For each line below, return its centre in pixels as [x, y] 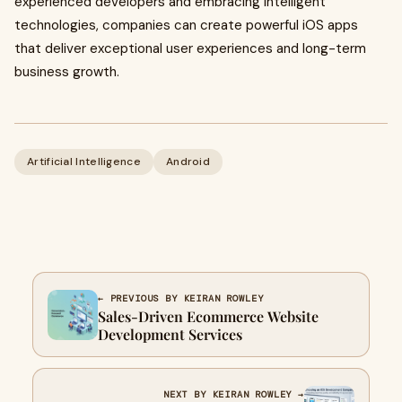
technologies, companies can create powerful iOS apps [186, 25]
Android [188, 162]
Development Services [170, 334]
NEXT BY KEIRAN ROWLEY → [233, 394]
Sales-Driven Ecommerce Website [208, 316]
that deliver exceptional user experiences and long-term [190, 48]
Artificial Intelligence [84, 162]
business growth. [67, 72]
